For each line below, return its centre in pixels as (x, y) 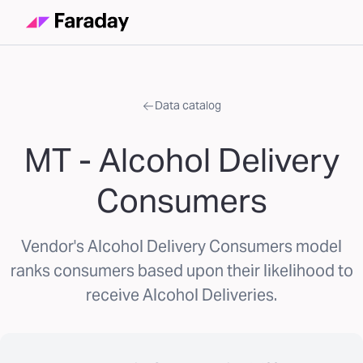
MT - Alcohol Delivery (181, 160)
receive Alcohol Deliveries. (181, 295)
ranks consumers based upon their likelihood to (181, 271)
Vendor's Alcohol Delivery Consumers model (181, 246)
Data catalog (188, 105)
